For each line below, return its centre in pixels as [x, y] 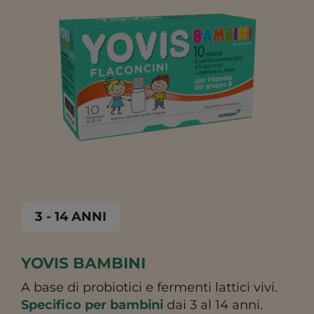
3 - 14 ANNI [71, 216]
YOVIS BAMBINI [83, 262]
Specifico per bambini [92, 305]
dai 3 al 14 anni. [213, 305]
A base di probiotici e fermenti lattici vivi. [149, 287]
